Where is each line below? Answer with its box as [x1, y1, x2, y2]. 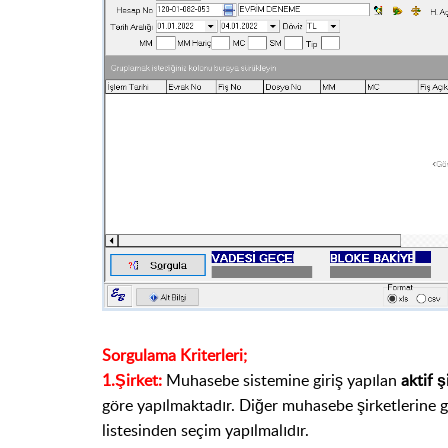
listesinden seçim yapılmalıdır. [102, 418, 309, 441]
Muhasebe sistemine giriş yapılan [162, 368, 401, 391]
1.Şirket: [102, 368, 162, 391]
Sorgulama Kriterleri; [102, 343, 247, 366]
